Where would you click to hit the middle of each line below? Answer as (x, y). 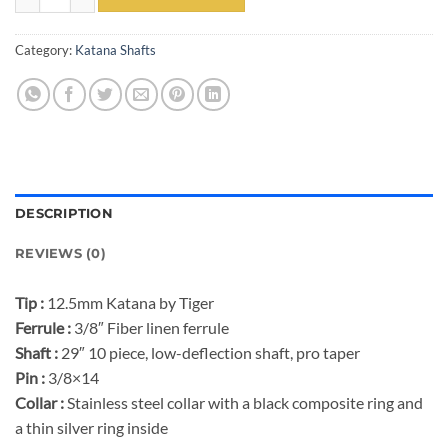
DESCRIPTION (64, 214)
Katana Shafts (115, 50)
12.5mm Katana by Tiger (130, 303)
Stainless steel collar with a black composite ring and (245, 403)
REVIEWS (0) (60, 254)
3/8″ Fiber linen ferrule (151, 328)
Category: (45, 50)
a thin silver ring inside (91, 428)
